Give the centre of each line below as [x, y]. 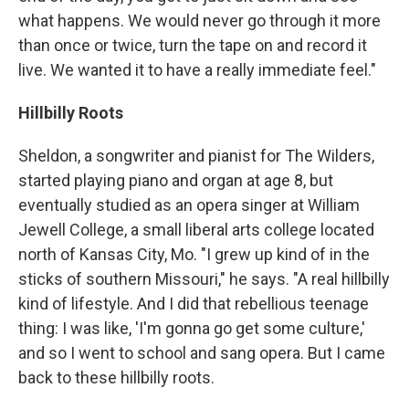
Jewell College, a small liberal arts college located [196, 230]
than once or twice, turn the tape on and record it [193, 45]
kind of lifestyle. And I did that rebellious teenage [194, 304]
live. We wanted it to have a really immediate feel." [197, 70]
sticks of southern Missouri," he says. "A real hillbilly [204, 279]
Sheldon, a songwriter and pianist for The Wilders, [196, 156]
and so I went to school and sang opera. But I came [202, 353]
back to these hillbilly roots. [116, 378]
